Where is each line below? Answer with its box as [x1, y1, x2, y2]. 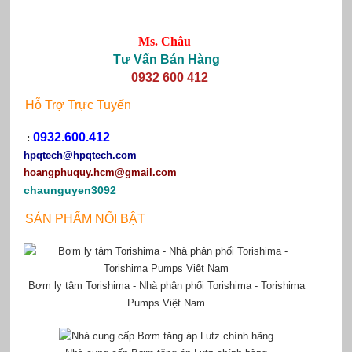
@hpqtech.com [62, 149, 137, 162]
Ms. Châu [138, 35, 195, 49]
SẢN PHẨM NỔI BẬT [24, 212, 145, 226]
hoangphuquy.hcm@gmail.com [23, 167, 177, 179]
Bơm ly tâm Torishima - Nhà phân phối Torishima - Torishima [27, 280, 305, 292]
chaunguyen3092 [23, 184, 116, 197]
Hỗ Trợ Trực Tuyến [24, 98, 131, 112]
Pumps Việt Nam [127, 297, 206, 310]
